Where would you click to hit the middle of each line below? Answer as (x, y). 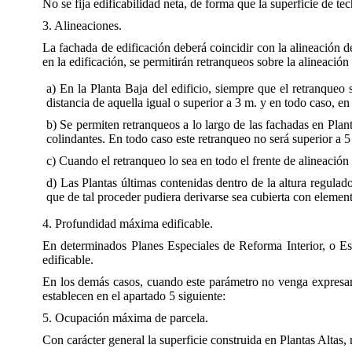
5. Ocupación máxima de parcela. (125, 318)
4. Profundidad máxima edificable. (128, 224)
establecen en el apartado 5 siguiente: (134, 296)
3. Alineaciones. (82, 26)
